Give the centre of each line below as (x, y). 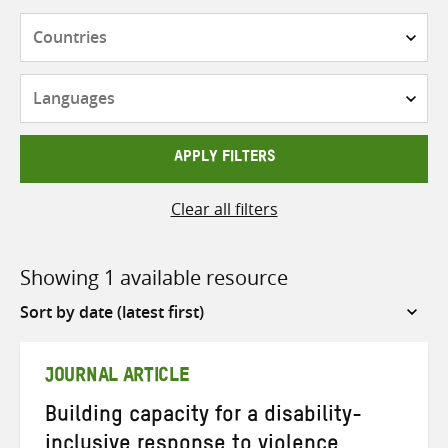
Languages (263, 86)
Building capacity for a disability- (203, 417)
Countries (260, 24)
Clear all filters (224, 208)
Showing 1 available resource (154, 277)
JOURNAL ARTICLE (117, 378)
